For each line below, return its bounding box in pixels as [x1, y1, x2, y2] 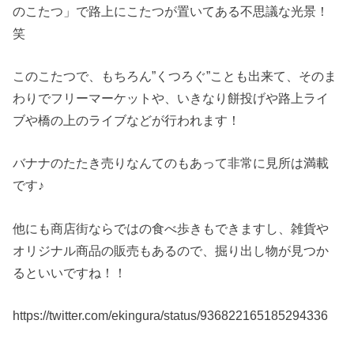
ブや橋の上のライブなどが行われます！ [13, 113, 241, 128]
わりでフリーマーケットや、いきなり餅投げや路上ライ [13, 91, 330, 106]
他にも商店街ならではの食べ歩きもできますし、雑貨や [13, 220, 330, 235]
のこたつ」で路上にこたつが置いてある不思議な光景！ [13, 3, 330, 18]
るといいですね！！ [13, 265, 127, 280]
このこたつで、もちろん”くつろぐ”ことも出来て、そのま [13, 69, 337, 84]
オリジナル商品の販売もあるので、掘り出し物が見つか [13, 243, 330, 258]
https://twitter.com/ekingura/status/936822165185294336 [13, 308, 329, 323]
